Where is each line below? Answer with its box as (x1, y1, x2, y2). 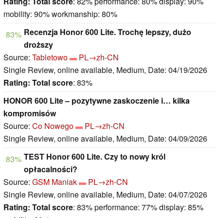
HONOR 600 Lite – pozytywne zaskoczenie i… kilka (3, 95, 190, 107)
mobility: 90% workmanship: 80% (3, 8, 117, 20)
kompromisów (3, 108, 56, 119)
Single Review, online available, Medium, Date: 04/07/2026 (3, 189, 207, 200)
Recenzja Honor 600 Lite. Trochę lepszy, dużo (24, 26, 191, 38)
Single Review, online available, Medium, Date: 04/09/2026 (3, 133, 207, 145)
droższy (24, 39, 53, 51)
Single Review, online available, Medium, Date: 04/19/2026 (3, 64, 207, 76)
